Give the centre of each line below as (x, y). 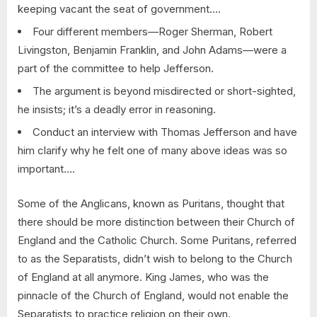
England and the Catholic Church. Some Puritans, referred (157, 240)
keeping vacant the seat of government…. (119, 9)
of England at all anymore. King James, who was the (143, 277)
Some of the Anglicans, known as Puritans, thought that (151, 203)
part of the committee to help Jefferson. (116, 69)
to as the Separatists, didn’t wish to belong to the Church (155, 258)
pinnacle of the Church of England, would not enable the (153, 295)
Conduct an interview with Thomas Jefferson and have (165, 132)
